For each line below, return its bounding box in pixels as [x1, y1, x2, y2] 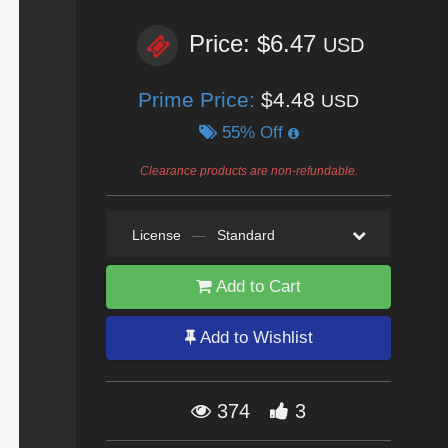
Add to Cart [212, 277, 301, 296]
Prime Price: [138, 88, 261, 111]
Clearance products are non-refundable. [139, 164, 358, 178]
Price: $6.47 [188, 30, 323, 58]
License [131, 227, 181, 243]
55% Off [216, 123, 288, 142]
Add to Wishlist [195, 328, 313, 347]
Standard [216, 227, 275, 243]
